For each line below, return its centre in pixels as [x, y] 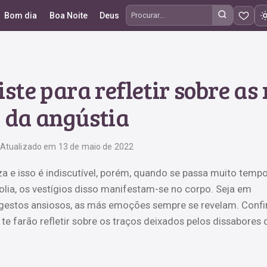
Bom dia [20, 15]
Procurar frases [161, 22]
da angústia [67, 117]
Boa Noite [68, 15]
